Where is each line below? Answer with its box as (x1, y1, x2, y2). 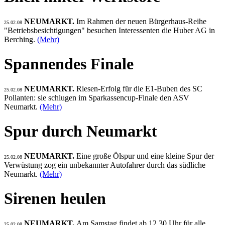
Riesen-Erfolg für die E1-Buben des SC (76, 84, 202, 93)
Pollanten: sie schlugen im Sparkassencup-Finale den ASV (4, 93, 189, 102)
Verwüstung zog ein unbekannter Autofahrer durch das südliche (4, 160, 205, 169)
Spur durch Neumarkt (4, 122, 157, 141)
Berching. (4, 35, 37, 44)
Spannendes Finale (4, 55, 134, 73)
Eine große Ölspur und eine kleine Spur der (76, 151, 214, 160)
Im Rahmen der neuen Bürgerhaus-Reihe (76, 17, 206, 26)
